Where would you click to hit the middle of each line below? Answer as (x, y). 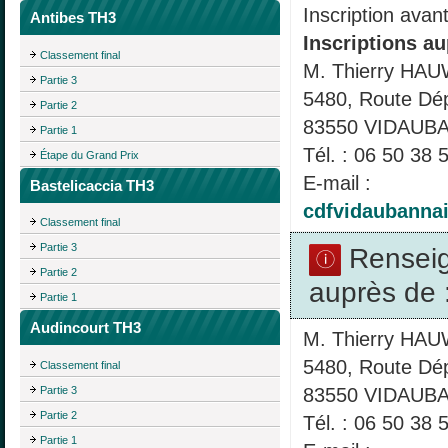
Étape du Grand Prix (89, 154)
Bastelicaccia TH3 (92, 185)
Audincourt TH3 (85, 328)
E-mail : (337, 182)
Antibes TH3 (73, 17)
